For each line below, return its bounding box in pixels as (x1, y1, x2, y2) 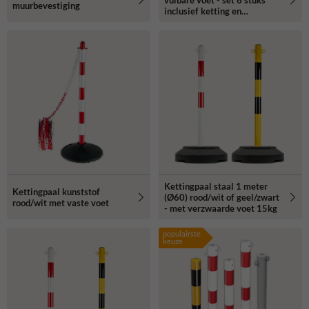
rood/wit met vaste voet (12, 197, 109, 209)
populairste (163, 229, 201, 239)
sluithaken (164, 17, 206, 28)
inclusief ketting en (164, 6, 241, 17)
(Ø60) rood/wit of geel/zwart (164, 192, 279, 203)
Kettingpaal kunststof (12, 186, 100, 198)
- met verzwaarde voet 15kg (164, 203, 277, 215)
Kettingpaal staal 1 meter (164, 181, 268, 192)
